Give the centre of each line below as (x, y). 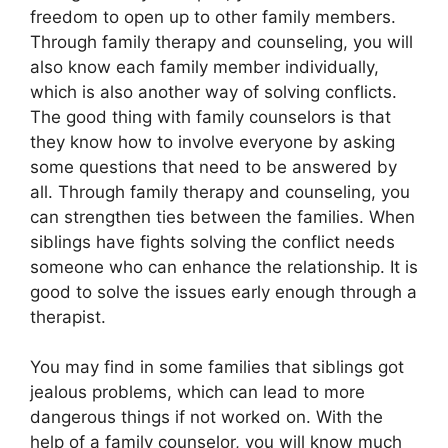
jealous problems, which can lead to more (197, 392)
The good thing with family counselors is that (210, 116)
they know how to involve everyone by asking (212, 141)
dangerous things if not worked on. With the (206, 417)
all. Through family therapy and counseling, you (220, 191)
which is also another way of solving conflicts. (213, 91)
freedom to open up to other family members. (213, 16)
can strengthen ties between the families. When (222, 216)
